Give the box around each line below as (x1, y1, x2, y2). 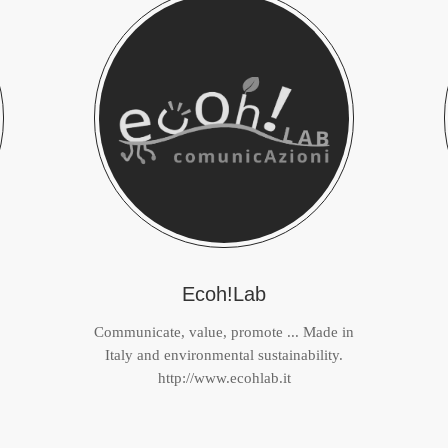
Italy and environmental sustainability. (105, 347, 343, 363)
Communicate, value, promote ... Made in (94, 324, 354, 340)
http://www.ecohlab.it (157, 370, 291, 386)
